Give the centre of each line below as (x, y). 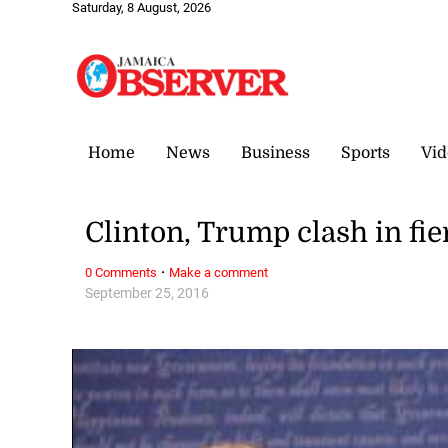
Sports (365, 152)
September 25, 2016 (147, 293)
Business (275, 152)
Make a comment (219, 272)
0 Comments (121, 272)
